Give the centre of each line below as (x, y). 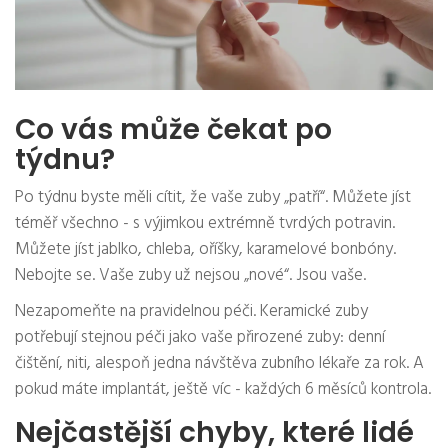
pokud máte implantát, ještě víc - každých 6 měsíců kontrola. (223, 390)
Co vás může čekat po (173, 130)
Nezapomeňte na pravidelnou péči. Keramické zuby (191, 312)
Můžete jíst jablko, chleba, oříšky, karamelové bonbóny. (205, 250)
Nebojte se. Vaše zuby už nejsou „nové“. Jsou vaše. (190, 276)
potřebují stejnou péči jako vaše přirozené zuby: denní (200, 338)
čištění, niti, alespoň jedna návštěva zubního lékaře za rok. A (219, 364)
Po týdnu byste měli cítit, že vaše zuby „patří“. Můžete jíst (213, 198)
